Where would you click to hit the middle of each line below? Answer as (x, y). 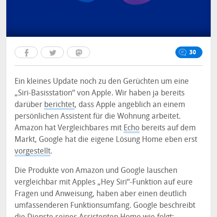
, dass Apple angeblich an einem (130, 104)
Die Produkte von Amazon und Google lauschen (96, 170)
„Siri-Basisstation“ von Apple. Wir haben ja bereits (100, 93)
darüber (30, 104)
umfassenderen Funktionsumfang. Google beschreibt (105, 205)
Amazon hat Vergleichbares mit (69, 128)
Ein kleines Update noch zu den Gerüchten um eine (102, 81)
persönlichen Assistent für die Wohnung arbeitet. (98, 116)
